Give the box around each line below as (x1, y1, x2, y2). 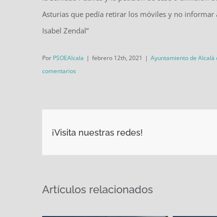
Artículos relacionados (42, 183, 153, 196)
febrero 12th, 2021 (92, 54, 142, 62)
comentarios (42, 67, 76, 76)
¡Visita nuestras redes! (52, 127, 143, 138)
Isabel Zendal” (42, 26, 89, 36)
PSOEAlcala (53, 54, 84, 62)
